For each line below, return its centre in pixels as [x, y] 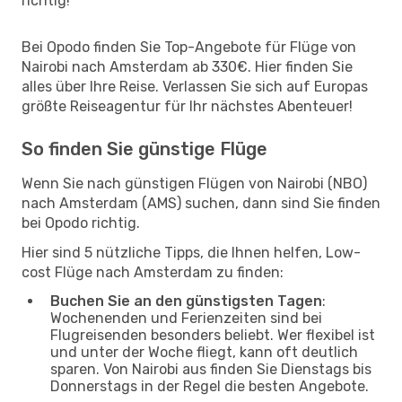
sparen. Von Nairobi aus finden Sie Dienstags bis [211, 369]
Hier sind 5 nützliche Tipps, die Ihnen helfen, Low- [191, 252]
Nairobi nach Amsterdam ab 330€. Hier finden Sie [187, 66]
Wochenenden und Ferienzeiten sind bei [186, 318]
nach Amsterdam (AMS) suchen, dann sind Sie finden [201, 203]
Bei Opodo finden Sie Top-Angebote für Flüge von [189, 47]
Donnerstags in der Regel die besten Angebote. [210, 386]
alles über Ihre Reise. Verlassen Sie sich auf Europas [195, 86]
